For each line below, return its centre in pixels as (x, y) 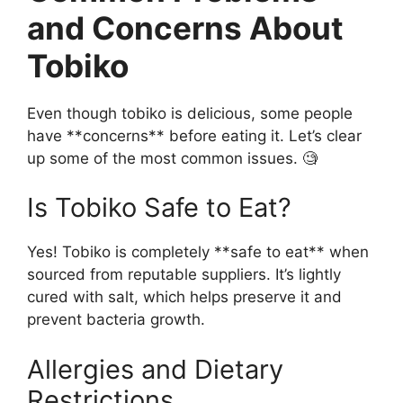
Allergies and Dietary (155, 369)
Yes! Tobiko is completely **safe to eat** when (198, 252)
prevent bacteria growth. (116, 320)
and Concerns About (185, 27)
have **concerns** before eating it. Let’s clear (194, 135)
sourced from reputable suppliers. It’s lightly (184, 275)
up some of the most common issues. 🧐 (172, 158)
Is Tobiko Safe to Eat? (159, 208)
